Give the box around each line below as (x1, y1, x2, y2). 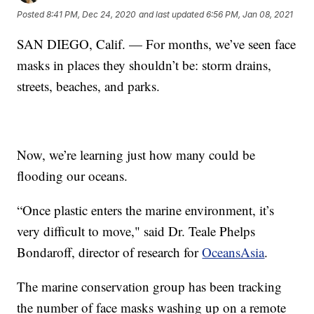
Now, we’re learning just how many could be (17, 145, 256, 163)
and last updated (139, 8, 205, 20)
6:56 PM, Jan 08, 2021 (206, 8, 294, 20)
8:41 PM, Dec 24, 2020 (46, 8, 137, 20)
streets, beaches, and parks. (17, 76, 161, 95)
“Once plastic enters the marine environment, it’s (17, 200, 275, 219)
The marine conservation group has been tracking (17, 277, 282, 295)
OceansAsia (202, 243, 265, 261)
